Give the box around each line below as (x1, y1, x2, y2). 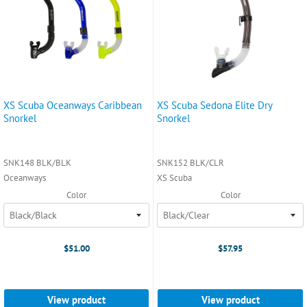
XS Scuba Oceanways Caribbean (3, 98, 142, 112)
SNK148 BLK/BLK (3, 156, 71, 169)
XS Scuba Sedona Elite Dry (157, 98, 273, 112)
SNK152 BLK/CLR (157, 156, 224, 169)
